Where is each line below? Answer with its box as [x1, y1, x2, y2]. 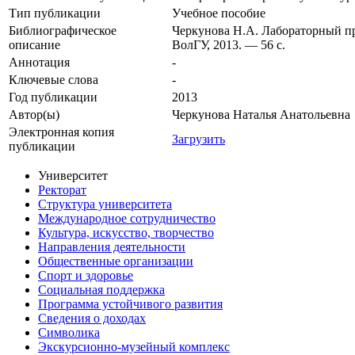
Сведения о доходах [38, 311, 146, 326]
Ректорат [38, 183, 86, 197]
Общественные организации [38, 254, 193, 269]
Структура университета [38, 197, 172, 212]
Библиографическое [9, 24, 116, 38]
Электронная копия [9, 125, 114, 139]
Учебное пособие [172, 6, 265, 21]
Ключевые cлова [9, 73, 98, 87]
